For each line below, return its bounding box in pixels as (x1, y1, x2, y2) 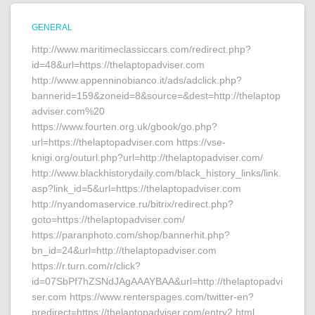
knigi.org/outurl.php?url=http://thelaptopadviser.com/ (32, 152, 263, 163)
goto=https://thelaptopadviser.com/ (32, 214, 185, 225)
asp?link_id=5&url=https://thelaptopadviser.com (32, 183, 241, 194)
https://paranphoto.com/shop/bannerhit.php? (32, 229, 230, 240)
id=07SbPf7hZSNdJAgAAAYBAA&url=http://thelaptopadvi (32, 276, 283, 287)
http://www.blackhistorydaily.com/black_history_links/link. (32, 167, 281, 179)
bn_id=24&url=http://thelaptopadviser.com (32, 245, 217, 256)
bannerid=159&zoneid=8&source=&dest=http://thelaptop (32, 90, 281, 101)
